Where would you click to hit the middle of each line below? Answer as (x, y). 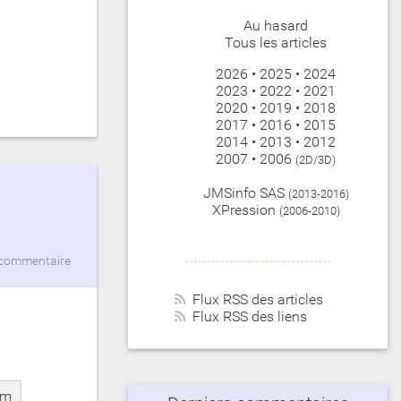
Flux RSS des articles (258, 299)
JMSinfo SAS (243, 193)
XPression (243, 210)
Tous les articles (276, 43)
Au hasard (276, 26)
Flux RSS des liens (250, 316)
